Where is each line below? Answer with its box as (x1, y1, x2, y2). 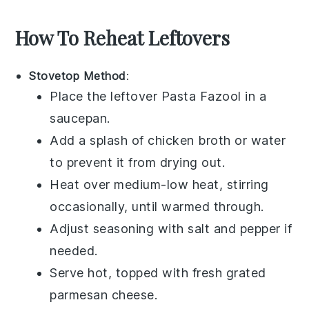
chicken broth (148, 132, 231, 148)
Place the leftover (50, 88, 161, 103)
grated (226, 265, 266, 280)
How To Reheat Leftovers (15, 24, 230, 50)
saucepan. (50, 110, 110, 126)
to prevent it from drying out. (50, 154, 226, 170)
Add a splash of (50, 132, 148, 148)
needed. (50, 243, 98, 258)
